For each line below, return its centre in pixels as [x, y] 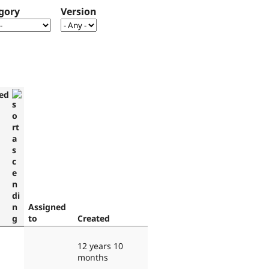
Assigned [47, 207]
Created [94, 218]
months [93, 257]
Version [79, 12]
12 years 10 [100, 246]
